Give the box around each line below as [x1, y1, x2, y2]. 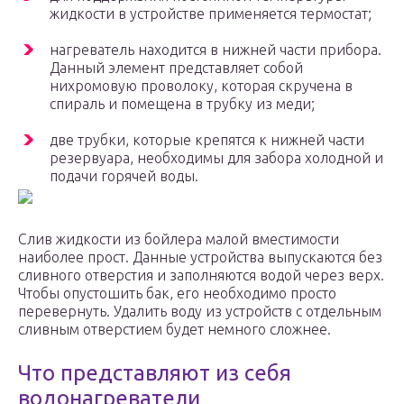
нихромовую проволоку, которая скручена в [50, 78, 353, 95]
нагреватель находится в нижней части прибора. [50, 41, 381, 59]
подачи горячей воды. [50, 168, 198, 185]
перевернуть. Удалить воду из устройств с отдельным [18, 303, 381, 320]
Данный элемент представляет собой [50, 60, 303, 77]
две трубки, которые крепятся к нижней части [50, 132, 364, 149]
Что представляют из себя [18, 361, 291, 386]
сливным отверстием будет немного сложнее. [18, 321, 331, 338]
